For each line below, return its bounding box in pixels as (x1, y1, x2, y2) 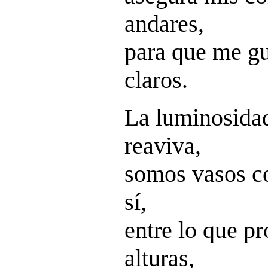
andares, (124, 10, 204, 37)
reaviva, (124, 132, 201, 159)
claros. (124, 66, 188, 93)
